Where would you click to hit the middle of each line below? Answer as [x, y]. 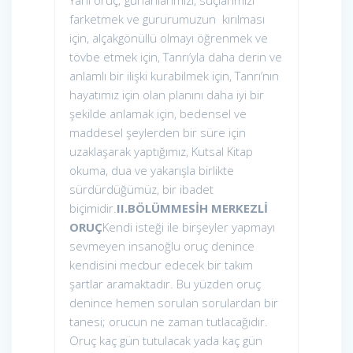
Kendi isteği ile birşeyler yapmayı [189, 227]
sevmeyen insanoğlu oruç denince [162, 246]
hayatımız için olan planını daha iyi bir [167, 95]
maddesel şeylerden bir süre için [158, 133]
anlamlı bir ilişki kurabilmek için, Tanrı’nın [174, 76]
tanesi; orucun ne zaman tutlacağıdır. [169, 322]
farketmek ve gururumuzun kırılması [167, 19]
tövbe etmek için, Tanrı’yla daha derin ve [176, 57]
